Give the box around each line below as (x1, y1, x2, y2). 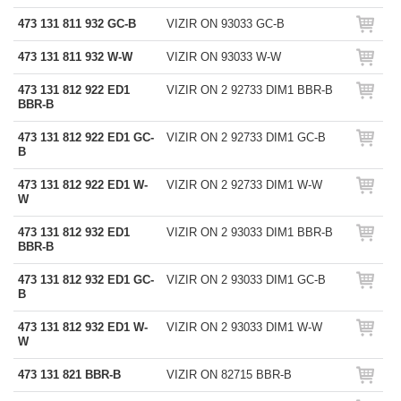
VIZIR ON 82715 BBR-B (166, 368, 292, 381)
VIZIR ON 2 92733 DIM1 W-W (166, 178, 322, 192)
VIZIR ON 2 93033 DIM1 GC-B (166, 273, 326, 286)
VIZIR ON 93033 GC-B (166, 17, 285, 30)
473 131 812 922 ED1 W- (18, 178, 148, 192)
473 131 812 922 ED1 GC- (18, 131, 154, 144)
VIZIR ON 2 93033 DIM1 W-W (166, 320, 322, 334)
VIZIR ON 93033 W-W (166, 50, 281, 64)
